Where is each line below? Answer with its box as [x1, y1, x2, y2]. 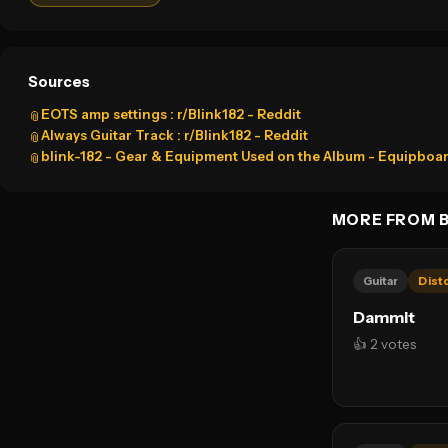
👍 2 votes [352, 336, 416, 352]
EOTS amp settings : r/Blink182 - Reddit [41, 106, 301, 122]
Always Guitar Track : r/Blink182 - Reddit [41, 127, 308, 143]
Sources [28, 73, 90, 91]
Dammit [352, 308, 415, 327]
